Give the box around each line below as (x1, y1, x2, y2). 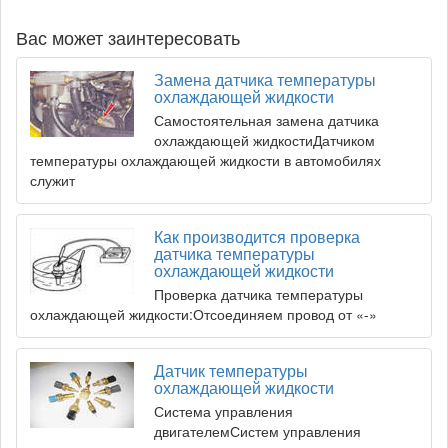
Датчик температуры (154, 359, 308, 382)
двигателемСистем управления (154, 421, 361, 441)
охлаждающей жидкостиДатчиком (154, 130, 375, 150)
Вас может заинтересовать (16, 24, 240, 50)
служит (30, 170, 75, 190)
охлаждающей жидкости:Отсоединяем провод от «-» (30, 304, 377, 324)
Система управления (154, 401, 293, 421)
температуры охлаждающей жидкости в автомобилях (30, 150, 381, 170)
